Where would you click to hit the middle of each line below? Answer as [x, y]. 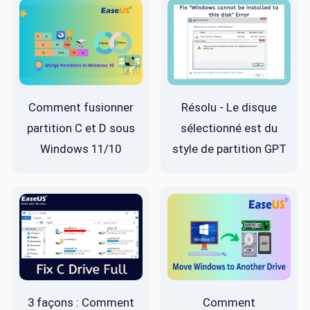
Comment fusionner [81, 107]
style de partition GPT [229, 148]
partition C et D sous [81, 128]
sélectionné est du [229, 128]
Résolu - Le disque [229, 107]
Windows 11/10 [81, 148]
